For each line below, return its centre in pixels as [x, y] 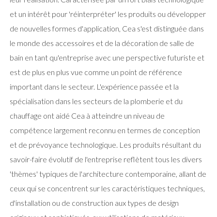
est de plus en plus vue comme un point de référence [96, 72]
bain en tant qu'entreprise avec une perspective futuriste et [107, 57]
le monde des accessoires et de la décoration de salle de [102, 43]
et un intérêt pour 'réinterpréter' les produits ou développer [108, 14]
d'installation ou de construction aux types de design [94, 203]
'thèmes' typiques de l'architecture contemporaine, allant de [108, 174]
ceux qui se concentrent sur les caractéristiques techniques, [107, 188]
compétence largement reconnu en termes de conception [105, 130]
